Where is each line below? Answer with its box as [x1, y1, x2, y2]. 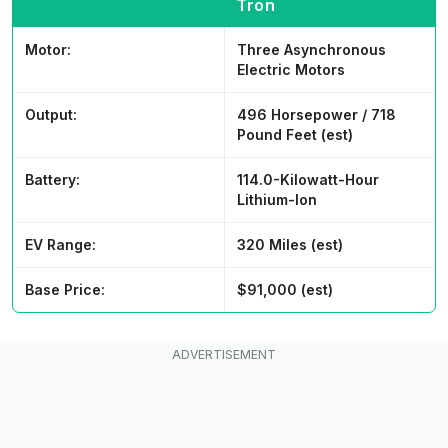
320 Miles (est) [237, 236, 343, 254]
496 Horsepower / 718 [237, 106, 396, 124]
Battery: [25, 171, 80, 189]
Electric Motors [237, 61, 345, 79]
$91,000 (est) [237, 281, 333, 299]
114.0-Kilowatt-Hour [237, 171, 379, 189]
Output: [25, 106, 77, 124]
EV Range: [25, 236, 96, 254]
